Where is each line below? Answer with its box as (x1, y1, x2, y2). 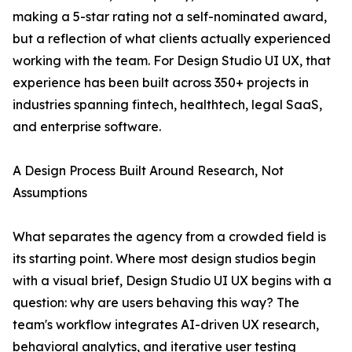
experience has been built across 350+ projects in (13, 75, 309, 91)
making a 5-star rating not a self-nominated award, (13, 9, 327, 25)
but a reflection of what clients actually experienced (13, 31, 331, 47)
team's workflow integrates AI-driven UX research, (13, 317, 319, 333)
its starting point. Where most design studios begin (13, 251, 316, 267)
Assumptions (13, 185, 87, 201)
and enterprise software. (13, 119, 161, 135)
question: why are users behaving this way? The (13, 295, 299, 311)
